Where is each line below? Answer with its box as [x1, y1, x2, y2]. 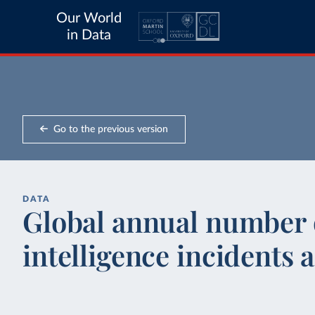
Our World [56, 11, 122, 25]
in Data [67, 28, 111, 42]
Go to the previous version [53, 124, 168, 134]
